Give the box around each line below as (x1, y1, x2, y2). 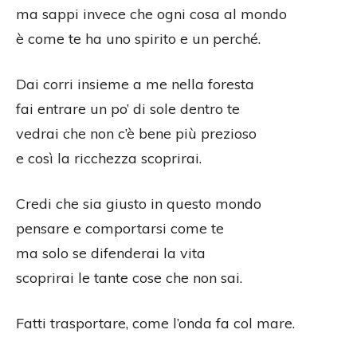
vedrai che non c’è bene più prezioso (16, 124, 257, 143)
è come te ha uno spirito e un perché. (16, 29, 261, 49)
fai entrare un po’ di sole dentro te (16, 100, 240, 119)
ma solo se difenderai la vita (16, 244, 206, 263)
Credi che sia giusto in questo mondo (16, 194, 261, 214)
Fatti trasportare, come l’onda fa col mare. (16, 314, 295, 333)
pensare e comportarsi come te (16, 219, 224, 238)
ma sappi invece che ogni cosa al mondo (16, 5, 287, 24)
